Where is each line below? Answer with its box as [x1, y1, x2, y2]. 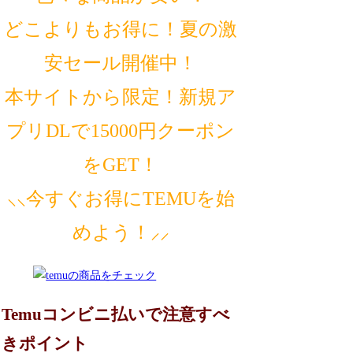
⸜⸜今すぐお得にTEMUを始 [6, 188, 235, 209]
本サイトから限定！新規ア [5, 86, 237, 107]
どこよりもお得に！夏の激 [4, 18, 238, 39]
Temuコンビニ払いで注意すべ [2, 305, 231, 325]
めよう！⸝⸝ [72, 221, 169, 243]
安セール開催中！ [44, 52, 198, 73]
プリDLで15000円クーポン [6, 120, 236, 141]
